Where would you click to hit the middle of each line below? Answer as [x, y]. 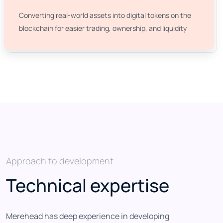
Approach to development [60, 161]
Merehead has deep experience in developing [88, 216]
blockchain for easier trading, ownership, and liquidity [103, 28]
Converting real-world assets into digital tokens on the [105, 15]
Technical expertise [88, 186]
